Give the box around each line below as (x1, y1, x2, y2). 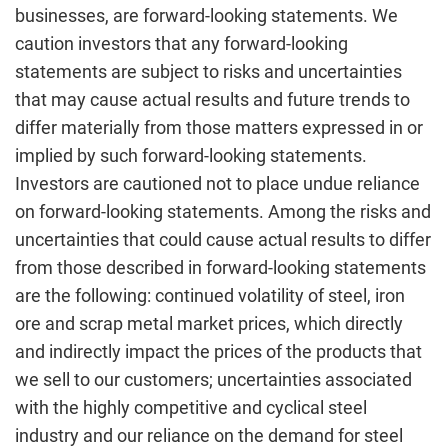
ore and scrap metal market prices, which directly (15, 313, 403, 334)
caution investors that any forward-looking (15, 33, 348, 54)
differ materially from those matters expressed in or (15, 117, 423, 138)
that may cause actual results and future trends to (15, 89, 410, 110)
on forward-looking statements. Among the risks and (15, 201, 431, 222)
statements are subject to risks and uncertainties (15, 61, 402, 82)
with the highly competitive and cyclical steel (15, 397, 367, 418)
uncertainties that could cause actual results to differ (15, 229, 431, 250)
